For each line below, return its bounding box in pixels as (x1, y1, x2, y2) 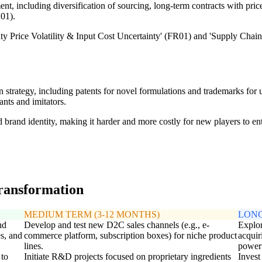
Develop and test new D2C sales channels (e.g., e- (23, 219, 209, 230)
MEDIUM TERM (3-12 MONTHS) (23, 209, 160, 219)
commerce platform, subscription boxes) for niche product (23, 230, 237, 240)
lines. (23, 240, 43, 251)
